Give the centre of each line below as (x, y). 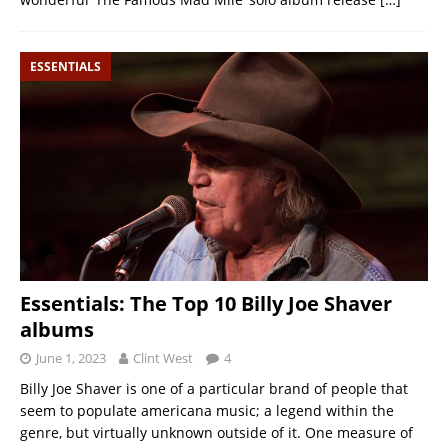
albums (57, 329)
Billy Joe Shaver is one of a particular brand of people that (214, 388)
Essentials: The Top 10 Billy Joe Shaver (206, 303)
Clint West (163, 357)
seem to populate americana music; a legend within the (207, 410)
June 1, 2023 (71, 357)
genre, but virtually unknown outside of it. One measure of (216, 432)
